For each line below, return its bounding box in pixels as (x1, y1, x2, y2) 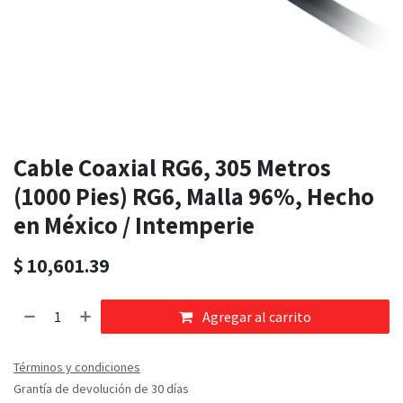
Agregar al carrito (200, 308, 312, 327)
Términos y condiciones (13, 359, 140, 376)
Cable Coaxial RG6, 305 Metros (13, 151, 331, 184)
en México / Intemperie (13, 209, 255, 242)
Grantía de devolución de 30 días (13, 381, 189, 398)
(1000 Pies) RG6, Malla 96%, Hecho (13, 180, 374, 213)
